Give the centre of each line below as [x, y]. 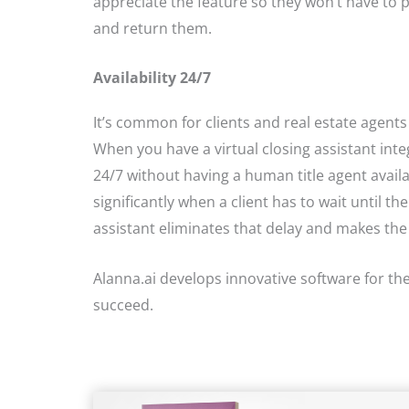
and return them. [152, 28]
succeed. [123, 304]
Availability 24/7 [152, 78]
